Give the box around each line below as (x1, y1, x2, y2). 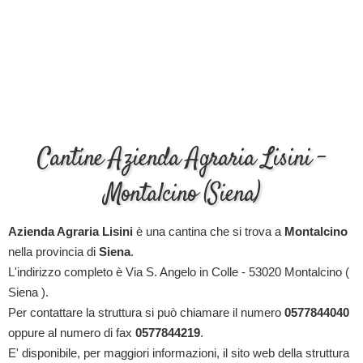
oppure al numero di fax (8, 326, 135, 340)
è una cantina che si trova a (133, 224, 284, 238)
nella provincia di (8, 245, 99, 258)
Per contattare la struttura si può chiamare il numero (8, 305, 284, 319)
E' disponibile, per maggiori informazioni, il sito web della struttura (8, 346, 349, 360)
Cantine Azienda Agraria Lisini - (37, 142, 326, 177)
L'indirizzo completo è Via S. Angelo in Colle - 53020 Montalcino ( (8, 265, 349, 279)
